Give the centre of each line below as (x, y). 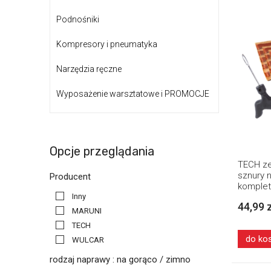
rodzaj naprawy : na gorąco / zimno (120, 260)
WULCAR (88, 240)
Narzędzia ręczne (89, 69)
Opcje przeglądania (102, 151)
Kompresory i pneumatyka (107, 44)
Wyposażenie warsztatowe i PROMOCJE (133, 94)
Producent (70, 177)
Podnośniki (78, 19)
